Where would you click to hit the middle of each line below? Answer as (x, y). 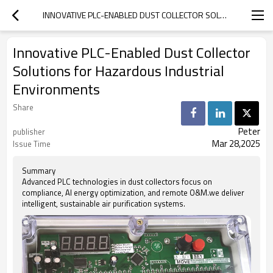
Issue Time (32, 144)
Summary (39, 171)
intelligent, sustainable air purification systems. (104, 204)
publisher (29, 132)
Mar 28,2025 (236, 144)
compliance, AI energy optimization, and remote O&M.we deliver (133, 193)
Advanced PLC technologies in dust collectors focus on (117, 182)
